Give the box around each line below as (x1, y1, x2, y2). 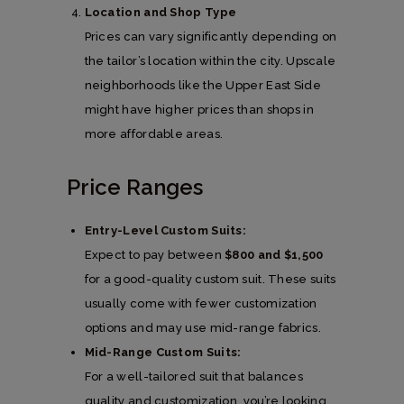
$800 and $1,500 (225, 247, 324, 262)
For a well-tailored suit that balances (84, 369, 303, 383)
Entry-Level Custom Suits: (84, 223, 246, 237)
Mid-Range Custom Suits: (84, 344, 242, 359)
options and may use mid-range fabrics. (84, 320, 321, 335)
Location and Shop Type (84, 5, 237, 19)
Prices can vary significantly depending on (84, 29, 337, 43)
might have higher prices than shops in (84, 102, 314, 116)
